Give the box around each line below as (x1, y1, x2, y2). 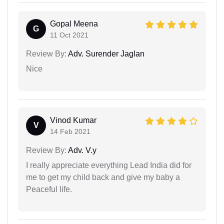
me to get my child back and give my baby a (26, 172, 180, 181)
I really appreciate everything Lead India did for (26, 160, 191, 169)
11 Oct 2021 (50, 30, 88, 39)
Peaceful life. (26, 184, 72, 193)
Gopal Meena (50, 19, 98, 28)
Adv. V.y (66, 145, 96, 154)
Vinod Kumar (50, 115, 96, 124)
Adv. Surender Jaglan (66, 49, 144, 58)
